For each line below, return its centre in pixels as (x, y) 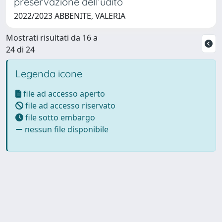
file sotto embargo (59, 117)
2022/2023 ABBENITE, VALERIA (70, 16)
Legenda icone (49, 73)
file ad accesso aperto (63, 93)
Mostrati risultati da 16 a (52, 37)
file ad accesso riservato (69, 105)
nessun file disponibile (66, 129)
